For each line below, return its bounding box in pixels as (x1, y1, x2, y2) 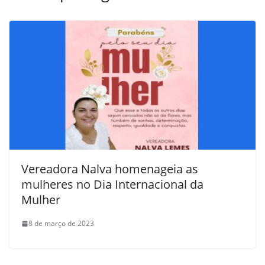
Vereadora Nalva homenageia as (21, 161, 198, 177)
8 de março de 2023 (28, 218, 94, 229)
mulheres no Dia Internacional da (21, 176, 203, 193)
